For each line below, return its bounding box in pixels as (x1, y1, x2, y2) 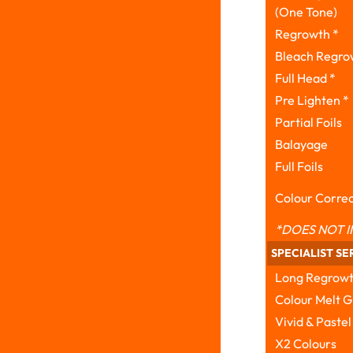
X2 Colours (274, 335, 336, 351)
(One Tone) (274, 3, 337, 20)
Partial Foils (274, 113, 342, 130)
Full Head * (274, 69, 336, 86)
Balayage (274, 136, 328, 152)
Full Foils (274, 158, 323, 174)
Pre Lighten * (274, 91, 349, 108)
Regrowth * (274, 25, 339, 42)
